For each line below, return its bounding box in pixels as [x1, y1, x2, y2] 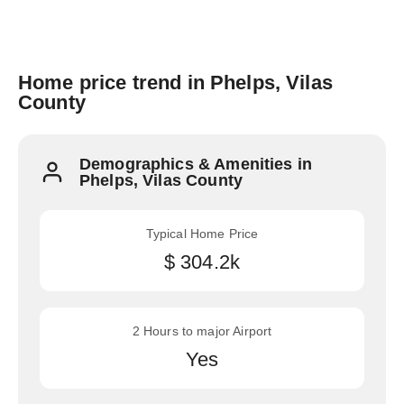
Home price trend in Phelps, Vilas [18, 71, 333, 94]
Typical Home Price [145, 226, 259, 241]
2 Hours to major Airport [132, 324, 272, 338]
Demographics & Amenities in [79, 155, 313, 173]
